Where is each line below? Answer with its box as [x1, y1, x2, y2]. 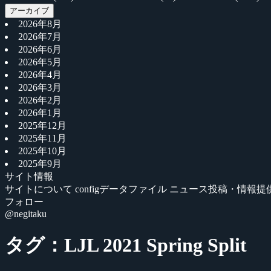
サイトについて [5, 184, 75, 194]
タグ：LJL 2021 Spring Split [5, 234, 247, 256]
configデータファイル [75, 184, 169, 194]
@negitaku [5, 209, 47, 219]
